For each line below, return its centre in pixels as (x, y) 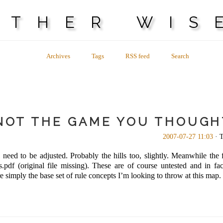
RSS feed (138, 56)
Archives (58, 56)
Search (180, 56)
